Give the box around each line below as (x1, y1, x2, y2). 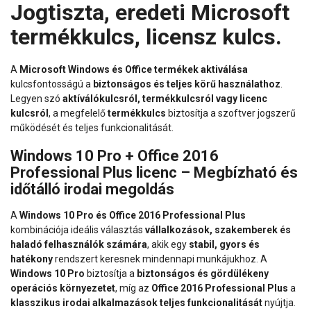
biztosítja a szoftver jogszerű (166, 108, 296, 119)
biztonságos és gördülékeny (137, 267, 269, 279)
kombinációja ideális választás (10, 224, 145, 235)
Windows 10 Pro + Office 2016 (10, 147, 219, 165)
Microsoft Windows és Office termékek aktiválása (19, 64, 248, 76)
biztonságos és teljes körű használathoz (93, 78, 280, 90)
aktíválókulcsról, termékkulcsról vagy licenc (62, 93, 267, 105)
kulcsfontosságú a (10, 78, 93, 90)
